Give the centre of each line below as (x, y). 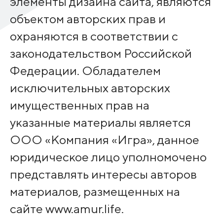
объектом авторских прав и (88, 18)
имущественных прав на (79, 105)
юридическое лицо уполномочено (108, 157)
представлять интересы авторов (103, 174)
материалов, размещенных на (95, 191)
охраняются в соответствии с (94, 36)
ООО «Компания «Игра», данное (104, 139)
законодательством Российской (101, 53)
